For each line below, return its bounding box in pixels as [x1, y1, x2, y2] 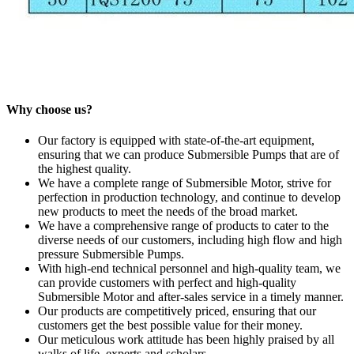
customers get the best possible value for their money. [38, 318, 303, 333]
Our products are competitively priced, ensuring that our [38, 304, 316, 318]
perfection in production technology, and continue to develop [38, 190, 341, 205]
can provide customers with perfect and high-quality [38, 276, 296, 290]
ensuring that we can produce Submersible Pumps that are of [38, 148, 339, 162]
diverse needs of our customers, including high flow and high [38, 233, 342, 247]
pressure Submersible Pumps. [38, 247, 184, 262]
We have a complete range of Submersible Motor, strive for [38, 176, 331, 190]
